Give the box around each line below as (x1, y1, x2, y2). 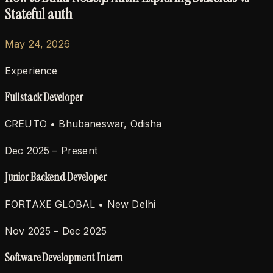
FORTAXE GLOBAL (5, 197, 96, 210)
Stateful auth (5, 5, 73, 24)
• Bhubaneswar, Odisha (46, 118, 162, 130)
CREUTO (5, 118, 47, 130)
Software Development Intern (5, 249, 123, 265)
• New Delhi (95, 197, 156, 210)
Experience (5, 64, 58, 77)
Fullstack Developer (5, 89, 83, 105)
